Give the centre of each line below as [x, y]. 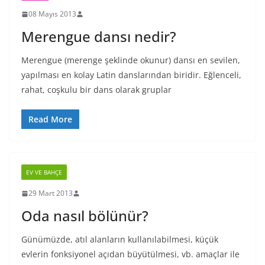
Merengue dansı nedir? [99, 36]
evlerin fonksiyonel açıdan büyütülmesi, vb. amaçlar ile [130, 254]
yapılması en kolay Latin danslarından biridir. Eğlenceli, [131, 75]
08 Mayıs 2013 [52, 14]
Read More [50, 119]
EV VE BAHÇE [44, 172]
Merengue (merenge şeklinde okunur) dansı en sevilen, [131, 60]
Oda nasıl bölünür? [85, 216]
